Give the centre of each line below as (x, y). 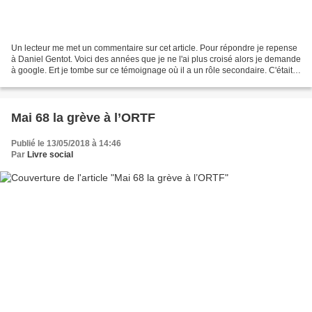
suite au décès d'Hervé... (57, 81)
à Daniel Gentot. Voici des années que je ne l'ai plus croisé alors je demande (156, 59)
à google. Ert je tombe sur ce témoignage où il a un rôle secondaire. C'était (152, 70)
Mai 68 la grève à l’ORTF (83, 117)
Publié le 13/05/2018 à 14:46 (66, 143)
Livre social (50, 154)
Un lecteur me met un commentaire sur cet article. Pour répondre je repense (154, 48)
